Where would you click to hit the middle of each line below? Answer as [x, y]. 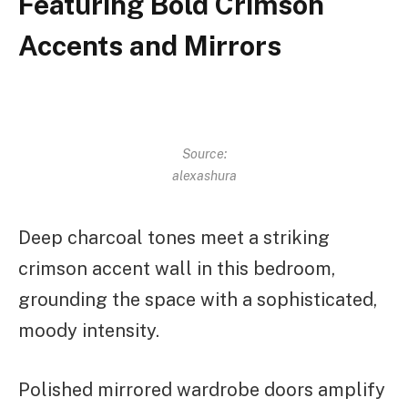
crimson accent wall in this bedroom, [177, 269]
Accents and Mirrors [150, 46]
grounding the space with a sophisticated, [198, 300]
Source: [204, 153]
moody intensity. [89, 331]
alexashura [204, 175]
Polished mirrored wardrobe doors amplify [202, 390]
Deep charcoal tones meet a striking [174, 238]
